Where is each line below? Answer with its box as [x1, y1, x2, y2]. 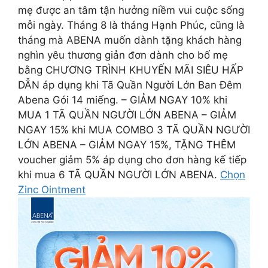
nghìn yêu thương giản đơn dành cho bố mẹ [18, 49, 228, 61]
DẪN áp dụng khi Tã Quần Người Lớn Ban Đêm [18, 79, 242, 91]
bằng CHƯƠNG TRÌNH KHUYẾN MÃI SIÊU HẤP [18, 64, 243, 76]
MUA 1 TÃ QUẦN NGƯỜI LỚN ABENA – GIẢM [18, 109, 236, 121]
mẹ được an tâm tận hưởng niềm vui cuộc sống [18, 4, 244, 16]
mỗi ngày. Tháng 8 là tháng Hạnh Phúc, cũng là [18, 19, 245, 31]
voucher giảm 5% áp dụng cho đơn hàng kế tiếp [18, 154, 246, 166]
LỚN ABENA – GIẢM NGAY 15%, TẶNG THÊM [18, 139, 236, 151]
